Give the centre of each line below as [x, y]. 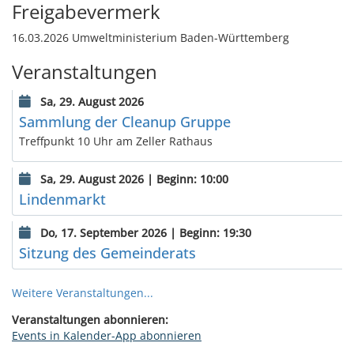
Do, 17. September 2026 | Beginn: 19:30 [144, 232]
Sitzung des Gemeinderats [107, 252]
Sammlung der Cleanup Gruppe [125, 121]
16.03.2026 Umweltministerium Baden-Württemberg [151, 37]
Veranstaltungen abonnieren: [90, 319]
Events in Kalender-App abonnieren [107, 335]
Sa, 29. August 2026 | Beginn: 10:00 [133, 179]
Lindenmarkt [62, 199]
